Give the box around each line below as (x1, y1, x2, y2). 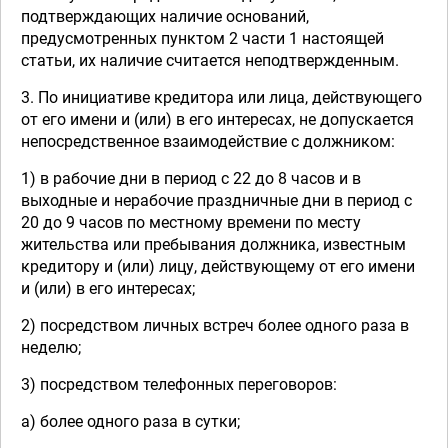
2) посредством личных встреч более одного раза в (21, 316, 409, 335)
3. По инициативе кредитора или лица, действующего (21, 88, 422, 107)
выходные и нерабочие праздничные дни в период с (21, 191, 412, 210)
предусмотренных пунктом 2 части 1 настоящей (21, 29, 384, 48)
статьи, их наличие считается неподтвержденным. (21, 51, 399, 70)
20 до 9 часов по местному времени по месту (21, 213, 361, 232)
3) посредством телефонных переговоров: (21, 375, 337, 394)
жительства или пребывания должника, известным (21, 235, 406, 254)
